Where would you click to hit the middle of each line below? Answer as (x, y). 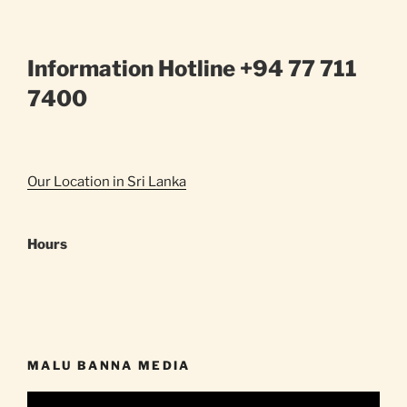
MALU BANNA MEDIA (109, 366)
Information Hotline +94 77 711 (192, 68)
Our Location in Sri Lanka (107, 181)
